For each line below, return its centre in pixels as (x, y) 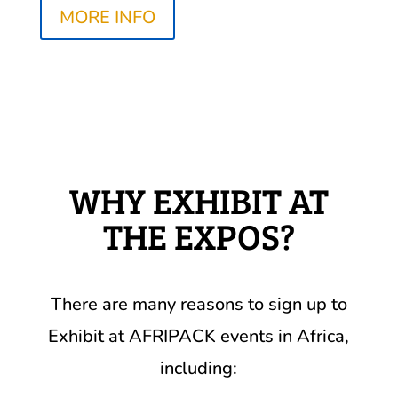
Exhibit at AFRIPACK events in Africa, (199, 337)
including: (199, 369)
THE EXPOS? (199, 236)
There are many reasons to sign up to (199, 305)
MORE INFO (107, 18)
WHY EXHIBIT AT (199, 200)
